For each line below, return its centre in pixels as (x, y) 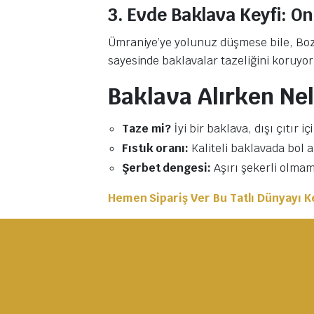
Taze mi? (146, 128)
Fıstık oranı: (155, 148)
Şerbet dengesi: (166, 168)
